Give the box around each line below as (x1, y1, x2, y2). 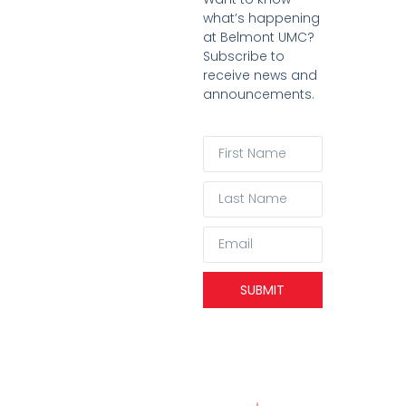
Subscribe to (203, 47, 285, 66)
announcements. (203, 85, 314, 104)
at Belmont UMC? (203, 28, 314, 47)
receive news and (203, 66, 317, 85)
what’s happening (203, 9, 320, 28)
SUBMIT (240, 280, 285, 299)
